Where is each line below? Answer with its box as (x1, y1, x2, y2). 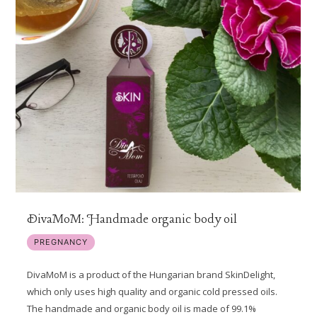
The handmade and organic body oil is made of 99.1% (27, 302, 256, 316)
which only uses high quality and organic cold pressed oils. (27, 285, 277, 299)
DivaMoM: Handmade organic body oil (27, 211, 237, 228)
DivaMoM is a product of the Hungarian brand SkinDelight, (27, 268, 275, 282)
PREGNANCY (34, 236, 88, 247)
